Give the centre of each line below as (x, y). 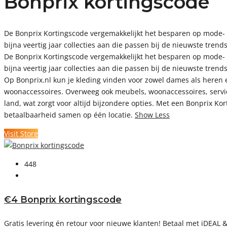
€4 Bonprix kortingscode (63, 199)
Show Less (152, 115)
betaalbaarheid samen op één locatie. (69, 115)
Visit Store (21, 134)
